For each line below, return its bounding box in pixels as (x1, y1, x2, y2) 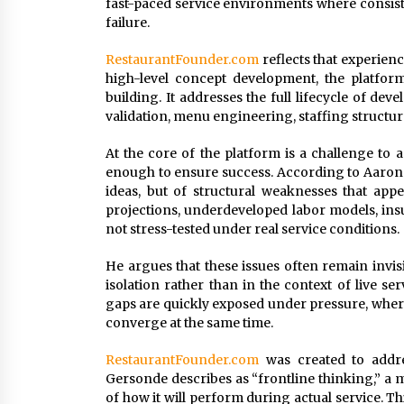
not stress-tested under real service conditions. (106, 221, 399, 237)
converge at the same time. (106, 315, 273, 331)
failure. (106, 14, 150, 31)
